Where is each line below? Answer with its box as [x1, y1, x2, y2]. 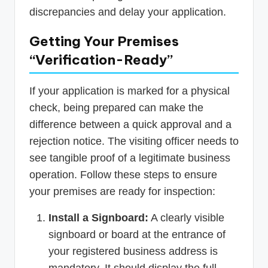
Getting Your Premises [29, 32, 179, 50]
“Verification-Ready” [29, 51, 173, 68]
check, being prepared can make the [29, 101, 203, 114]
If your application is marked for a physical [29, 84, 230, 97]
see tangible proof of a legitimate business [29, 151, 230, 164]
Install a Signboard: [48, 211, 148, 224]
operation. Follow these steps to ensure [29, 168, 217, 181]
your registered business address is [48, 245, 218, 257]
